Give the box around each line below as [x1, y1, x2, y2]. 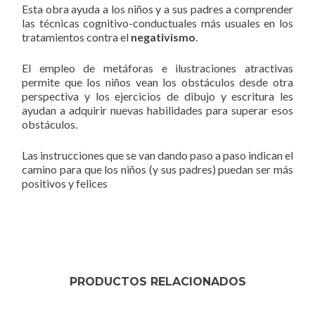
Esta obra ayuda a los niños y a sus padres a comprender [22, 1, 293, 15]
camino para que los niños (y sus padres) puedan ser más [22, 162, 293, 176]
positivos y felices [22, 176, 108, 190]
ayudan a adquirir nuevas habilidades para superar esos [22, 103, 293, 117]
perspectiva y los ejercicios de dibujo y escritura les [22, 89, 293, 103]
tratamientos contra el [22, 30, 129, 44]
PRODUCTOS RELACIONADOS [69, 274, 246, 288]
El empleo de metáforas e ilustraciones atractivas [22, 60, 293, 75]
